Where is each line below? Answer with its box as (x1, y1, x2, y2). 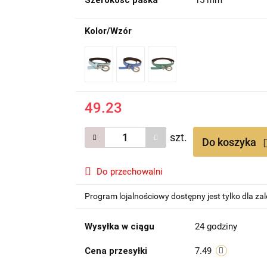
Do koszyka (201, 135, 259, 148)
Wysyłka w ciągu (84, 221, 154, 232)
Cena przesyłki (84, 246, 147, 256)
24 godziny (194, 221, 237, 232)
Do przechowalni (96, 166, 163, 177)
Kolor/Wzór (84, 26, 132, 36)
